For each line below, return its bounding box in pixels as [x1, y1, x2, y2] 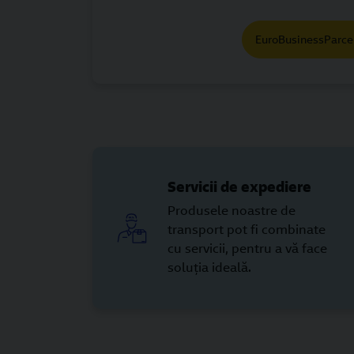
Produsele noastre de [168, 202, 296, 219]
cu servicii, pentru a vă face [168, 240, 327, 257]
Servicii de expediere [168, 177, 311, 196]
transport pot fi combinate [168, 221, 326, 238]
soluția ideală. [168, 259, 251, 276]
